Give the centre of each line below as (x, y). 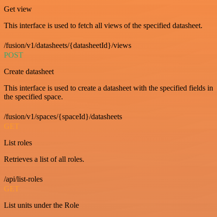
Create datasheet (29, 71)
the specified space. (33, 97)
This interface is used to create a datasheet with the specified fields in (108, 88)
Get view (18, 9)
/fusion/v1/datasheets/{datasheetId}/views (68, 45)
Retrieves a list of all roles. (44, 159)
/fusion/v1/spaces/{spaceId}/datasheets (63, 116)
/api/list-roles (23, 179)
